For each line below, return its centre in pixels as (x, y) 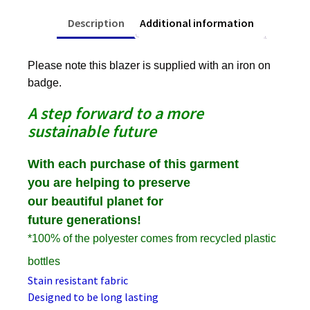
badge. (45, 82)
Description (96, 22)
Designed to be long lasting (93, 297)
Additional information (197, 22)
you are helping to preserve (109, 182)
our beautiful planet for (95, 201)
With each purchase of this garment (133, 164)
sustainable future (92, 131)
